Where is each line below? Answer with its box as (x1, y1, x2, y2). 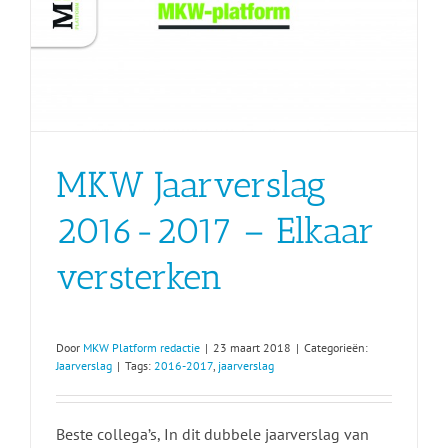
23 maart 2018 (213, 340, 291, 356)
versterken (56, 254, 223, 298)
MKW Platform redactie (83, 340, 200, 356)
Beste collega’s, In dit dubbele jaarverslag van (56, 424, 369, 445)
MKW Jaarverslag (56, 162, 326, 206)
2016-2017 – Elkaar (56, 208, 374, 252)
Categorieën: (304, 340, 368, 356)
